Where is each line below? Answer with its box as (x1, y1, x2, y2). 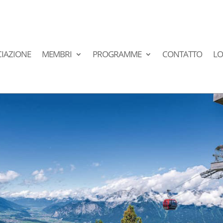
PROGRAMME (93, 48, 142, 60)
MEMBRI (42, 48, 72, 60)
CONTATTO (162, 48, 203, 60)
